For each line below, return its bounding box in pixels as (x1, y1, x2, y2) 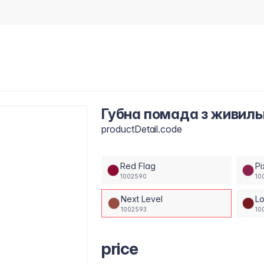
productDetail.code (101, 123, 183, 135)
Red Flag (120, 160, 156, 171)
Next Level (121, 193, 163, 204)
